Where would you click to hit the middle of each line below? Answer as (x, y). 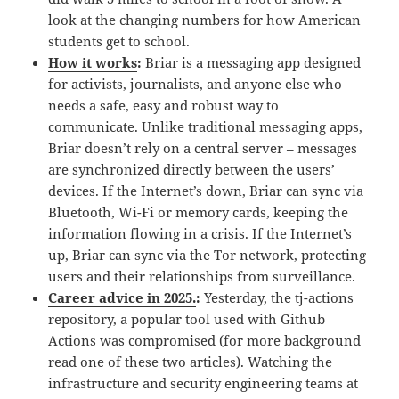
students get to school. (119, 41)
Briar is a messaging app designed (253, 62)
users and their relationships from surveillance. (202, 276)
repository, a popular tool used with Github (187, 318)
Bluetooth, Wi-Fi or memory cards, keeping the (199, 212)
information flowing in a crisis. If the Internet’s (200, 233)
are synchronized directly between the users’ (192, 169)
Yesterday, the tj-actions (279, 297)
